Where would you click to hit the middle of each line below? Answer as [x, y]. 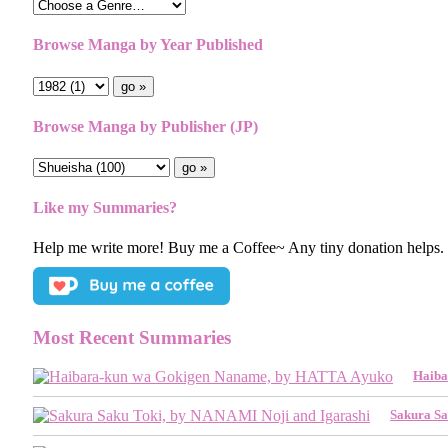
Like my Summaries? [105, 208]
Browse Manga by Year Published [148, 45]
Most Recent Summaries [132, 338]
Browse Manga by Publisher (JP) [145, 126]
